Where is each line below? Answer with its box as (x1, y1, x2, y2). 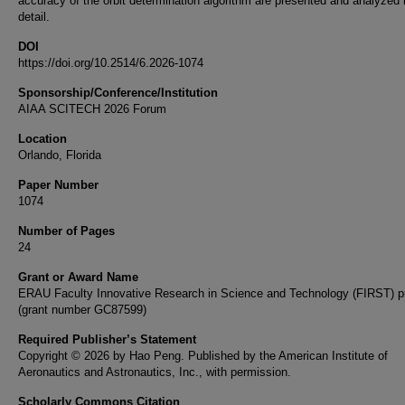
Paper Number (18, 178, 99, 192)
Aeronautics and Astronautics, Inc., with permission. (18, 365, 291, 379)
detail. (18, 10, 50, 24)
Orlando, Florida (18, 148, 101, 162)
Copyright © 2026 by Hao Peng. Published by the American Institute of (18, 349, 388, 363)
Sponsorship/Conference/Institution (18, 86, 218, 99)
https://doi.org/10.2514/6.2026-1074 (18, 56, 203, 70)
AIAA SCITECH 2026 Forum (18, 102, 166, 116)
